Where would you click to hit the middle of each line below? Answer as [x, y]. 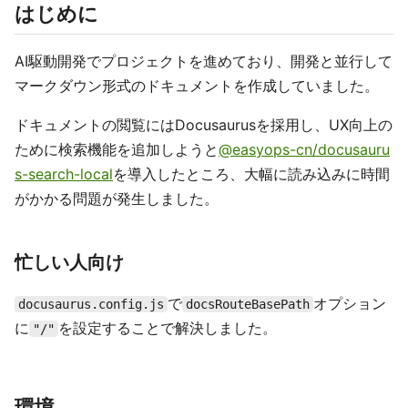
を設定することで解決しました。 [168, 328]
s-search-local [64, 174]
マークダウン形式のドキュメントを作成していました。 [197, 86]
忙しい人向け [69, 262]
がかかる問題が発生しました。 [117, 199]
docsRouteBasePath [248, 304]
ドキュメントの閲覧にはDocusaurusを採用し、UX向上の [204, 125]
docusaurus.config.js [91, 304]
